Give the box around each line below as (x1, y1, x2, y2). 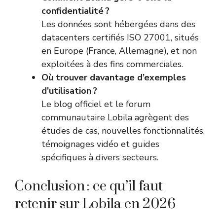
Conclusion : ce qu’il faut (15, 178, 163, 195)
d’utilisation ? (41, 85, 97, 97)
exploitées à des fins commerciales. (41, 58, 183, 71)
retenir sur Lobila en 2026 (15, 195, 176, 213)
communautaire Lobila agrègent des (41, 111, 189, 124)
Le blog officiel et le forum (41, 98, 150, 110)
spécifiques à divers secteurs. (41, 151, 158, 164)
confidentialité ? (41, 5, 110, 17)
